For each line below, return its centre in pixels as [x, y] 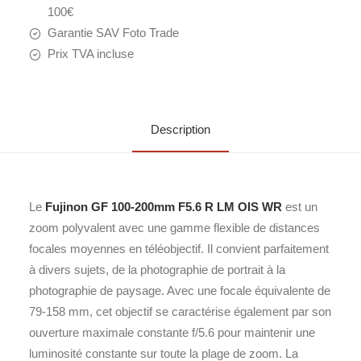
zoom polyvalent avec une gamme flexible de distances [174, 228]
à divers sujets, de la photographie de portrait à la [157, 270]
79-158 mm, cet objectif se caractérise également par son [180, 311]
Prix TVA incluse [90, 54]
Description [180, 129]
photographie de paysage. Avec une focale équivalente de [180, 290]
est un [300, 207]
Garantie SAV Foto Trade [113, 33]
